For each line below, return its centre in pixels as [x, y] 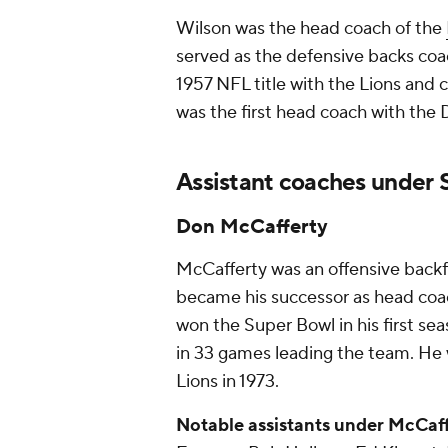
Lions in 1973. [229, 381]
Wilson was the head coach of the [311, 28]
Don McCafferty [254, 227]
